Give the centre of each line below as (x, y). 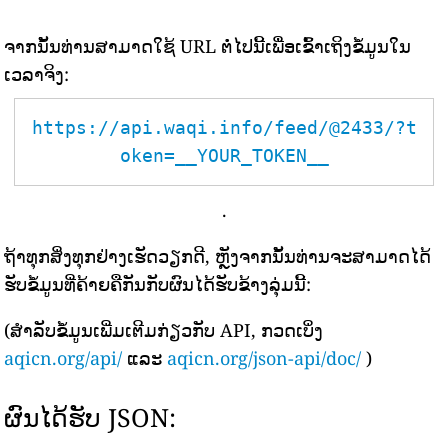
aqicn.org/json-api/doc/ (264, 358)
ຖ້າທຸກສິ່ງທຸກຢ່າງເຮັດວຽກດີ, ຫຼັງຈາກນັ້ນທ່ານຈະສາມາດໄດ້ (218, 256)
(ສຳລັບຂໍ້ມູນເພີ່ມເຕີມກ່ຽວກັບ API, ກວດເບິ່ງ (164, 330)
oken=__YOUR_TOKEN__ (224, 155)
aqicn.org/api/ (63, 358)
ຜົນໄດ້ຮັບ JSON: (90, 417)
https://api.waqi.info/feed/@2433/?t (224, 127)
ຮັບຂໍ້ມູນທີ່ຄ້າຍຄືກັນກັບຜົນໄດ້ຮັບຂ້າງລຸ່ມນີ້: (158, 284)
